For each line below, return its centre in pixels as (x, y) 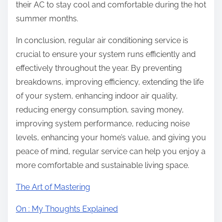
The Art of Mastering (53, 187)
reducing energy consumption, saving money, (100, 110)
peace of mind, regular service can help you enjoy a (111, 152)
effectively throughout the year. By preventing (99, 68)
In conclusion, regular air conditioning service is (102, 41)
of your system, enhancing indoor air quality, (97, 96)
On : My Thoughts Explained (67, 209)
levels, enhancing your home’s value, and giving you (111, 138)
